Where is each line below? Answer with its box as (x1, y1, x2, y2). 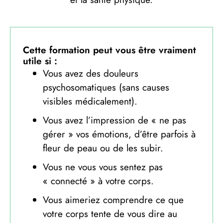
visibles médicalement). (43, 95, 137, 109)
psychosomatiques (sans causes (43, 81, 169, 95)
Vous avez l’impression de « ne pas (43, 113, 186, 127)
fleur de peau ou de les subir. (43, 141, 163, 155)
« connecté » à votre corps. (43, 174, 154, 188)
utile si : (23, 54, 57, 68)
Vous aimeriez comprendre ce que (43, 193, 184, 207)
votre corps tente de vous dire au (43, 207, 177, 221)
